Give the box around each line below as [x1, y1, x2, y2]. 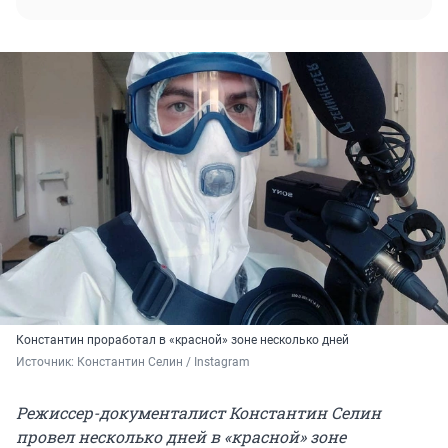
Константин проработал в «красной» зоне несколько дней [16, 332, 349, 347]
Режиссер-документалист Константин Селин [16, 401, 381, 423]
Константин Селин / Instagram [77, 354, 250, 369]
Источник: [16, 354, 77, 369]
